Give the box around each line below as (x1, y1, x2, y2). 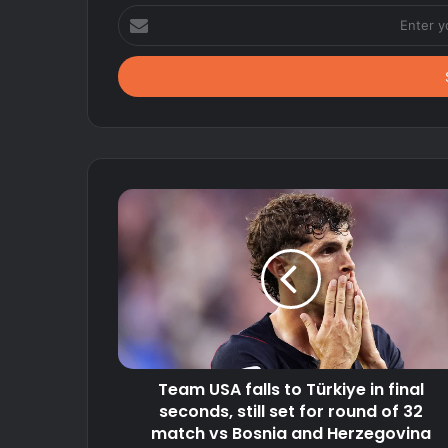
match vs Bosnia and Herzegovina (150, 421, 431, 445)
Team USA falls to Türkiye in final (157, 377, 424, 401)
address (117, 68, 167, 85)
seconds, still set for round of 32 (158, 399, 423, 423)
